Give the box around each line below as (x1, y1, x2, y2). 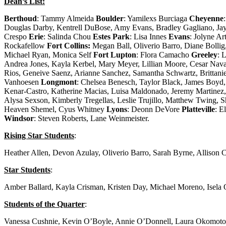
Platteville (182, 104, 215, 114)
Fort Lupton (93, 50, 136, 59)
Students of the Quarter (4, 199, 85, 208)
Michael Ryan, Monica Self (4, 50, 93, 59)
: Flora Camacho (136, 50, 191, 59)
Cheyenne (189, 14, 223, 23)
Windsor (4, 114, 34, 123)
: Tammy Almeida (37, 14, 96, 23)
